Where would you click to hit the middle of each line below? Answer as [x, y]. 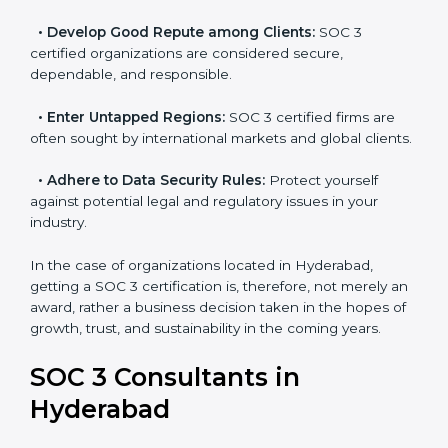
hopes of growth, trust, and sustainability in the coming [216, 370]
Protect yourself [321, 222]
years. [49, 391]
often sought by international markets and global [195, 158]
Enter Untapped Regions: [136, 137]
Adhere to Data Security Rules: [156, 222]
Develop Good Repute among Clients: [181, 52]
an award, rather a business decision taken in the [196, 349]
